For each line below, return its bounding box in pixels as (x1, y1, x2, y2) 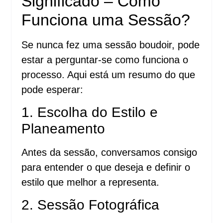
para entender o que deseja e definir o (21, 161, 191, 173)
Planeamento (21, 120, 106, 136)
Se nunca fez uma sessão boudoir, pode (21, 39, 200, 50)
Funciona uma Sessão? (21, 10, 191, 29)
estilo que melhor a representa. (21, 176, 160, 188)
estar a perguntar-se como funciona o (21, 54, 189, 65)
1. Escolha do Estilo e (21, 104, 158, 120)
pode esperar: (21, 84, 84, 95)
